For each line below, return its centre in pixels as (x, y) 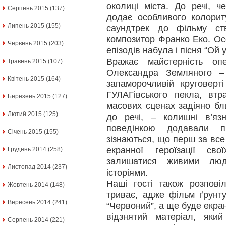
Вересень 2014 (29, 203)
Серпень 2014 (28, 220)
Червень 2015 (27, 44)
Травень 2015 (27, 61)
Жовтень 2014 (28, 185)
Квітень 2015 (26, 79)
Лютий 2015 (25, 114)
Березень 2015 (29, 97)
